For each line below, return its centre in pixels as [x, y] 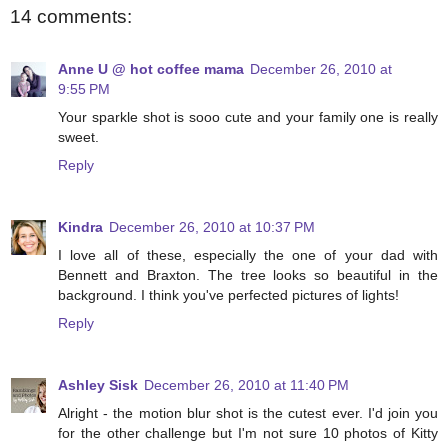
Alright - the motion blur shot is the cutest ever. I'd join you [248, 412]
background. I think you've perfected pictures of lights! [228, 294]
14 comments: [71, 17]
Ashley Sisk [98, 384]
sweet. [78, 136]
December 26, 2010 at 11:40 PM [246, 384]
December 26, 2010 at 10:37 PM [212, 226]
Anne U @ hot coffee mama [151, 68]
